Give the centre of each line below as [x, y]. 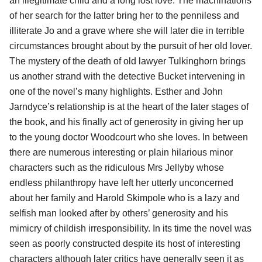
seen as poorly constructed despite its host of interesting [125, 243]
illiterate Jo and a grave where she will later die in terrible [127, 30]
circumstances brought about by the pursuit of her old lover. [131, 46]
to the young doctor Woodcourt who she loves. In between [129, 137]
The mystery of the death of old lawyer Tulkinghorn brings [127, 61]
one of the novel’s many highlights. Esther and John [116, 91]
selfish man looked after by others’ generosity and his [119, 213]
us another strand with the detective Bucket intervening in [127, 76]
